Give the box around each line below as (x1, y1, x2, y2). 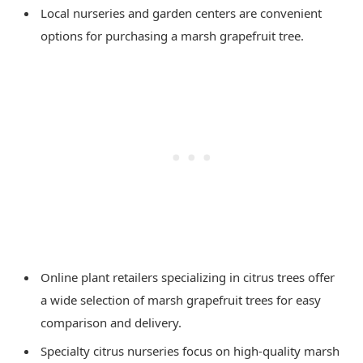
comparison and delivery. (41, 314, 181, 331)
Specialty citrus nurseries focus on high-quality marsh (41, 343, 340, 360)
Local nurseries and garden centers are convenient (41, 5, 322, 22)
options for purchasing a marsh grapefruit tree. (41, 28, 304, 45)
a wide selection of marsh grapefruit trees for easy (41, 292, 321, 309)
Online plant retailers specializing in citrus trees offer (41, 269, 335, 286)
